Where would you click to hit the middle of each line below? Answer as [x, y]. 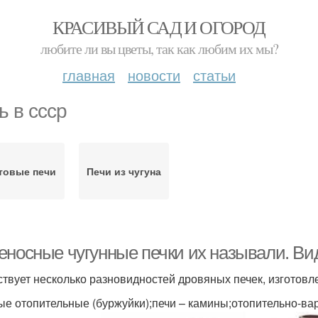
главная [89, 75]
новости [154, 75]
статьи [214, 75]
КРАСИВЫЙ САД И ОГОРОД [159, 27]
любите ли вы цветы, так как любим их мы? [159, 49]
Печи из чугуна [124, 171]
